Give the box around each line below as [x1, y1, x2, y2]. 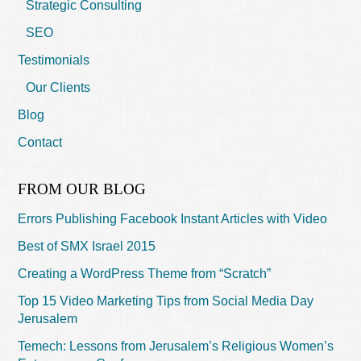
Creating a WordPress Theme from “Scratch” [18, 266, 272, 280]
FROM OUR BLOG [18, 180, 147, 197]
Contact [18, 135, 63, 149]
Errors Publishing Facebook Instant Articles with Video [18, 211, 328, 226]
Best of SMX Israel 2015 [18, 239, 156, 253]
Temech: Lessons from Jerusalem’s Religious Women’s [18, 338, 334, 353]
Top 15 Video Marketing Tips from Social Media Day [18, 293, 314, 308]
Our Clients [26, 80, 91, 94]
